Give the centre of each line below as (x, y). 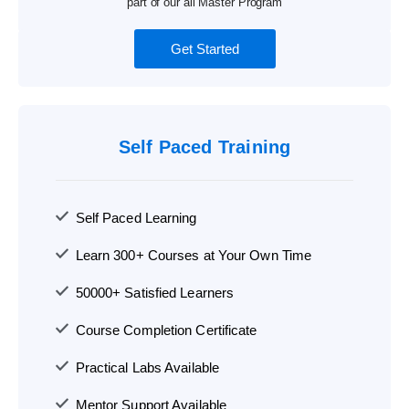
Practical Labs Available (147, 368)
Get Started (204, 49)
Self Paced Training (204, 147)
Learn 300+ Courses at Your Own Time (194, 256)
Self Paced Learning (136, 218)
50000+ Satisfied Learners (155, 293)
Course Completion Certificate (166, 330)
